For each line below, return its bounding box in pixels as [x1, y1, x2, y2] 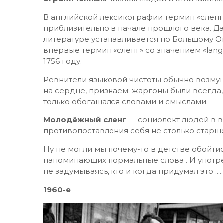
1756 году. [43, 56, 82, 66]
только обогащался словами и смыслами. [43, 97, 208, 106]
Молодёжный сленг [43, 115, 126, 124]
